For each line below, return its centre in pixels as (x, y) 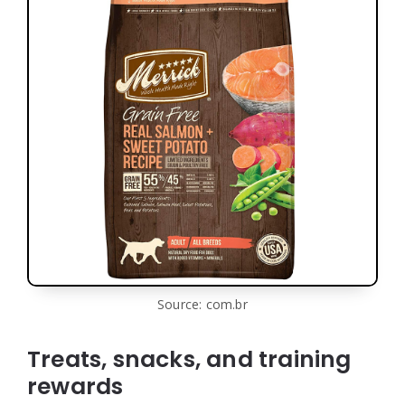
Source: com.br (202, 304)
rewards (75, 386)
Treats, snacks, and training (189, 359)
